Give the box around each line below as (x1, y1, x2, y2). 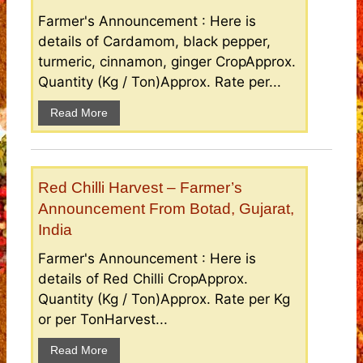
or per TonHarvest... (38, 311, 168, 328)
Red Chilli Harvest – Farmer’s (38, 179, 242, 197)
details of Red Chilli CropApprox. (38, 271, 248, 288)
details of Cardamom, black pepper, (38, 33, 271, 50)
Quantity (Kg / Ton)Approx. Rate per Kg (38, 291, 290, 308)
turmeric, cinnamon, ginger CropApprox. (38, 53, 296, 70)
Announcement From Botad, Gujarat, (38, 200, 294, 218)
